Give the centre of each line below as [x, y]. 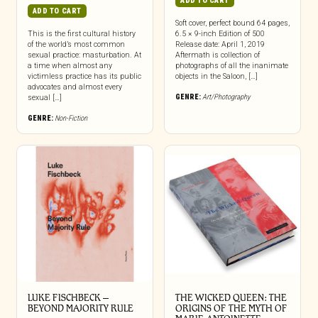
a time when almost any [70, 66]
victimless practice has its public [84, 77]
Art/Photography [226, 97]
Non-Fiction [71, 119]
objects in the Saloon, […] [216, 77]
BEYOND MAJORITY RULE [80, 308]
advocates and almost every [75, 87]
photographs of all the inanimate [231, 66]
